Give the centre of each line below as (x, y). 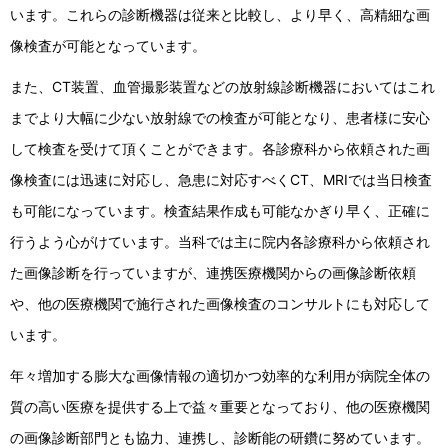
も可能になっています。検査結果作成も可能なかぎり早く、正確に (220, 210)
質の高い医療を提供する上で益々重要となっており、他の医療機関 (220, 406)
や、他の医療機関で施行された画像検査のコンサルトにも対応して (220, 303)
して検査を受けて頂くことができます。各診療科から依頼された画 (220, 148)
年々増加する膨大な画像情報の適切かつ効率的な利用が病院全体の (220, 375)
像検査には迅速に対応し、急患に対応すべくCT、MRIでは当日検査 (221, 179)
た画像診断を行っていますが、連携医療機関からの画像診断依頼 (213, 272)
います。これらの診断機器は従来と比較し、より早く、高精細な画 (220, 14)
